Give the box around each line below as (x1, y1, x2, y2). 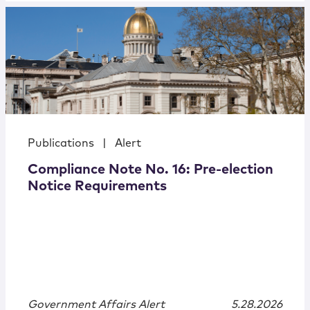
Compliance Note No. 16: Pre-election (28, 163, 273, 177)
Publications (28, 138, 94, 149)
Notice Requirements (28, 179, 167, 194)
